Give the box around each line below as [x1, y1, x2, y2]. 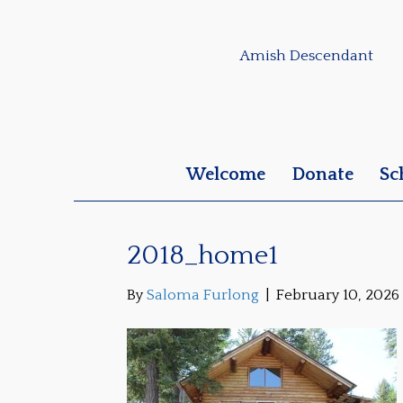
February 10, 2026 [276, 287, 399, 304]
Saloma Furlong [147, 287, 259, 304]
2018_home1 [127, 241, 278, 272]
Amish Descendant [239, 48, 373, 64]
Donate [291, 165, 354, 184]
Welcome [186, 165, 265, 184]
